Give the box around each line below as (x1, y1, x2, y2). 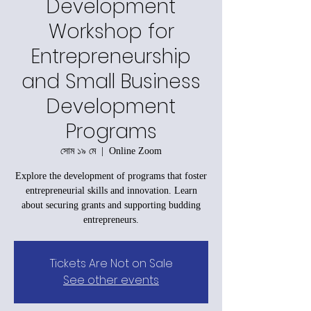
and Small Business (22, 67, 201, 95)
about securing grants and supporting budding (22, 199, 201, 210)
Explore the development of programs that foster (15, 170, 207, 181)
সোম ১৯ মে (60, 145, 96, 156)
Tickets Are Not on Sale (49, 255, 173, 271)
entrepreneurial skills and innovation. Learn (25, 185, 197, 196)
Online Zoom (109, 145, 162, 156)
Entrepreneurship (31, 42, 191, 70)
